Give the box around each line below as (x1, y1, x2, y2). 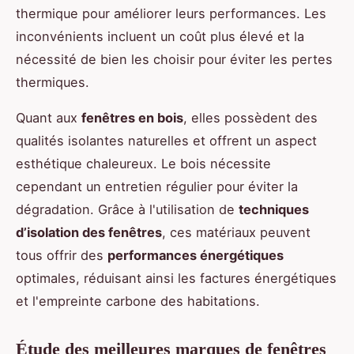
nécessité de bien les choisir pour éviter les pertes (16, 51, 333, 68)
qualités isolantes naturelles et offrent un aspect (16, 133, 317, 149)
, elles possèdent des (183, 110, 318, 126)
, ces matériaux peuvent (162, 224, 311, 241)
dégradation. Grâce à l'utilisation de (16, 201, 239, 218)
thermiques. (16, 74, 89, 91)
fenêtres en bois (81, 110, 183, 126)
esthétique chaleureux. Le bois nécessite (16, 156, 271, 172)
